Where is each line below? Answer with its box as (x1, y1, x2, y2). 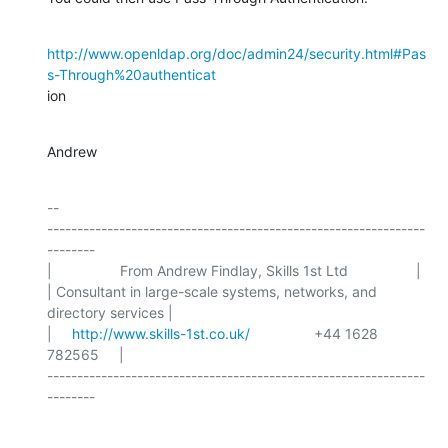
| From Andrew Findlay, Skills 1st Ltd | (47, 261, 421, 279)
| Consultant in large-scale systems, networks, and (47, 282, 377, 300)
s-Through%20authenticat (47, 65, 216, 83)
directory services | (47, 303, 173, 321)
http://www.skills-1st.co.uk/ (72, 324, 250, 342)
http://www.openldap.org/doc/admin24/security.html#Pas (47, 44, 426, 62)
